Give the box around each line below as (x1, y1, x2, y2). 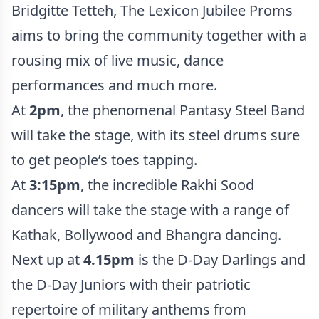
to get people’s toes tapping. (11, 150, 197, 169)
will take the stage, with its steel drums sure (11, 125, 300, 145)
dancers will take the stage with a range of (11, 200, 289, 219)
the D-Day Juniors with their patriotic (11, 275, 251, 294)
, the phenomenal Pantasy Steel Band (61, 100, 305, 120)
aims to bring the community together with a (11, 26, 307, 45)
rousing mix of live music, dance (11, 51, 224, 70)
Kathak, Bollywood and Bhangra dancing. (11, 225, 281, 244)
